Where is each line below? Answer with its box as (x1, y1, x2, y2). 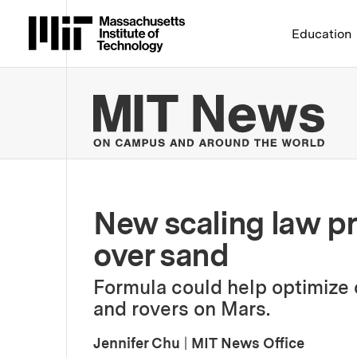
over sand (93, 236, 229, 273)
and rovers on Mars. (93, 296, 270, 320)
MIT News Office (191, 334, 304, 351)
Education (292, 26, 352, 41)
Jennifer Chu (93, 334, 180, 351)
